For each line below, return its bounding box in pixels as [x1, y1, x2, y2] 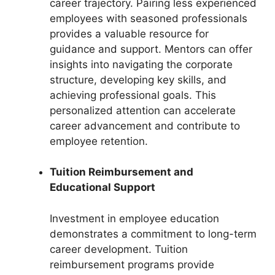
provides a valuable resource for [50, 27, 209, 40]
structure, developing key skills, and [50, 73, 227, 86]
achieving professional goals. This [50, 88, 216, 101]
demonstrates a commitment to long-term [50, 227, 257, 240]
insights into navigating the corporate [50, 58, 233, 71]
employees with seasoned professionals [50, 12, 247, 25]
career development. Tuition [50, 242, 188, 255]
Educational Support [50, 181, 155, 194]
